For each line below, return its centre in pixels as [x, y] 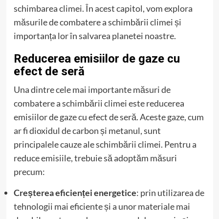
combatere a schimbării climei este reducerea [99, 103]
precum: [29, 171]
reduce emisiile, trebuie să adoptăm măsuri [95, 158]
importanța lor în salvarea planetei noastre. [95, 35]
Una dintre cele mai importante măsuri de [92, 89]
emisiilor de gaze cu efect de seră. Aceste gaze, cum [109, 117]
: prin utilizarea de [170, 192]
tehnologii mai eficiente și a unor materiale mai [102, 206]
